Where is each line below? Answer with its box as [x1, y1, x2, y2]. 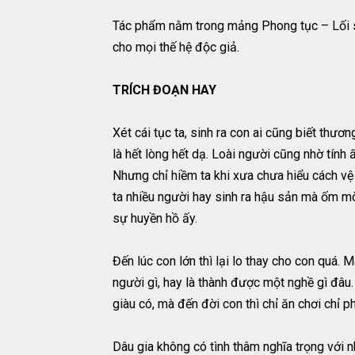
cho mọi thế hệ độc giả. [113, 39, 239, 55]
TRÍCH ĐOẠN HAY [113, 82, 216, 97]
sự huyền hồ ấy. [113, 210, 197, 226]
